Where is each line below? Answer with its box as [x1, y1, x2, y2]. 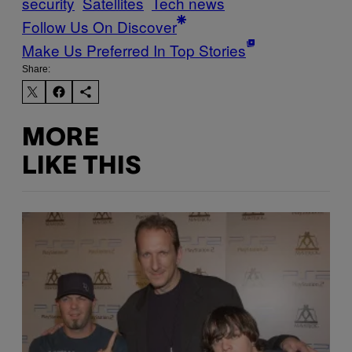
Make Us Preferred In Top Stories [22, 39, 246, 61]
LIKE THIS [22, 155, 141, 178]
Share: [22, 64, 50, 75]
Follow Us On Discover [22, 16, 177, 38]
